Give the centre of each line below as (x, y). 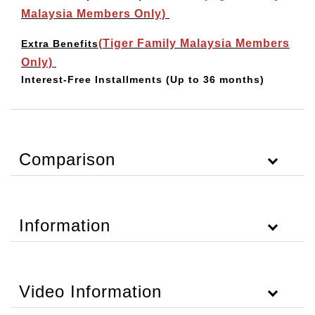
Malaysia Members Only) (95, 14)
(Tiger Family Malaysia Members (194, 43)
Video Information (90, 291)
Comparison (67, 159)
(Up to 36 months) (215, 79)
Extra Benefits (60, 44)
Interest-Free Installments (92, 79)
